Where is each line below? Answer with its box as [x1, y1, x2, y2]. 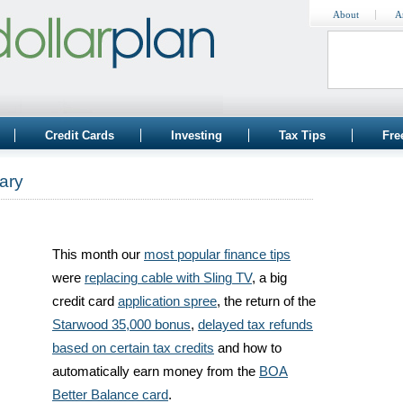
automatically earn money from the [52, 364, 259, 379]
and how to [214, 341, 282, 355]
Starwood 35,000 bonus [52, 318, 191, 332]
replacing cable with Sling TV [85, 271, 252, 285]
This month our [52, 247, 144, 262]
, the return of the [217, 294, 316, 309]
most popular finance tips [144, 247, 291, 262]
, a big [252, 271, 287, 285]
